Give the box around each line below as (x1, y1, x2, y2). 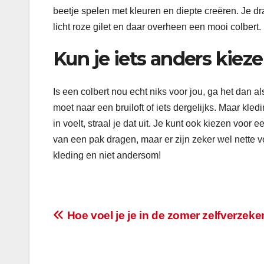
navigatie (52, 232, 136, 255)
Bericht (52, 207, 118, 231)
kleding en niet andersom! (53, 150, 161, 160)
